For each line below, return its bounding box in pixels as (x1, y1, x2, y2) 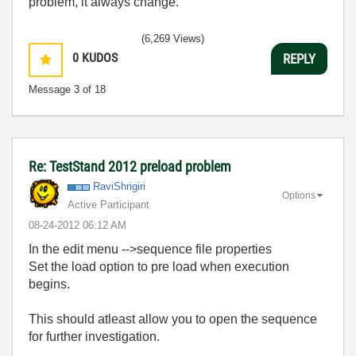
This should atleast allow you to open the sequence (29, 312, 317, 326)
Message (29, 83, 74, 95)
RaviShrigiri (93, 180, 145, 192)
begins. (29, 277, 70, 291)
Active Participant (68, 199, 149, 211)
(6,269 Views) (141, 33, 204, 44)
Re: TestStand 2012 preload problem (29, 158, 231, 175)
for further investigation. (29, 330, 160, 343)
